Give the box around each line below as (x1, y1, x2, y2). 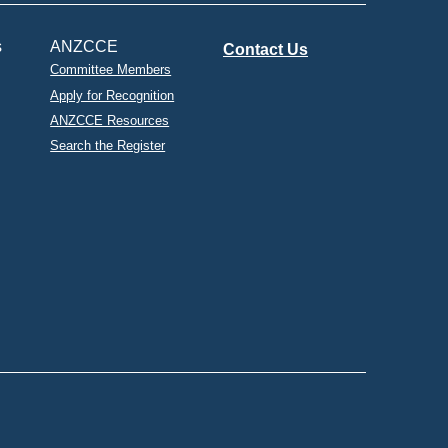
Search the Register (50, 138, 166, 154)
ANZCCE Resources (50, 112, 170, 128)
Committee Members (50, 62, 172, 78)
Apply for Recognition (50, 87, 175, 103)
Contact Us (222, 41, 308, 59)
